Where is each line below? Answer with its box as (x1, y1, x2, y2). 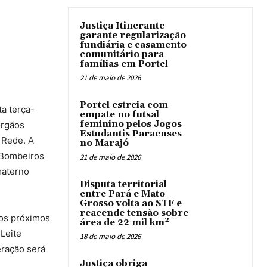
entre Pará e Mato (80, 188, 165, 200)
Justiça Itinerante (80, 20, 164, 32)
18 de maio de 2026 (80, 231, 141, 242)
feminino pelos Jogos (80, 119, 182, 131)
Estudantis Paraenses (80, 128, 182, 140)
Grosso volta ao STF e (80, 198, 182, 210)
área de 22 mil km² (80, 217, 170, 229)
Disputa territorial (80, 179, 167, 191)
